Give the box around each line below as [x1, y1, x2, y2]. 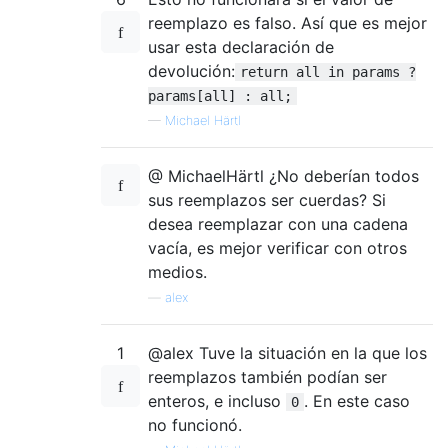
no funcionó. [148, 414, 242, 435]
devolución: [148, 60, 235, 81]
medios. [148, 261, 207, 282]
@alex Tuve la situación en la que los [148, 342, 427, 363]
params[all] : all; [148, 87, 292, 104]
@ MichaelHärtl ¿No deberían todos [148, 165, 419, 186]
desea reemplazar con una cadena [148, 213, 408, 234]
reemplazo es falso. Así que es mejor [148, 12, 427, 33]
